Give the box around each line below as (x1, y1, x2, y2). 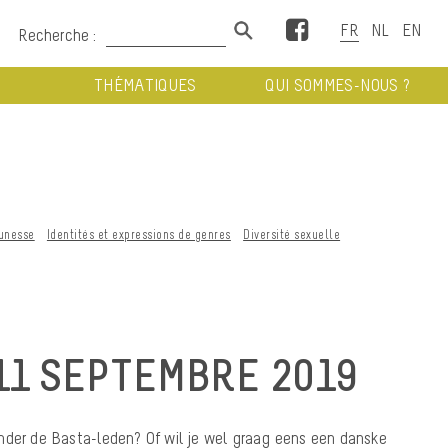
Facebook (307, 15, 372, 37)
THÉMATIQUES (93, 74, 197, 96)
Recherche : (18, 24, 101, 46)
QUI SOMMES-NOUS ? (265, 74, 411, 96)
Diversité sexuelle (243, 226, 341, 242)
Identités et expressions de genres (46, 226, 231, 242)
